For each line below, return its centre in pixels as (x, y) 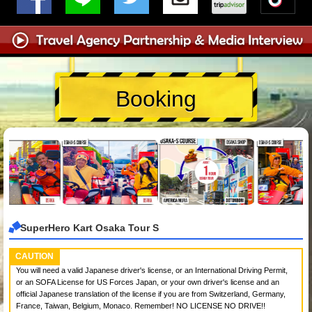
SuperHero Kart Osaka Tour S (89, 228)
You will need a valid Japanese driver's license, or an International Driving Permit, (152, 270)
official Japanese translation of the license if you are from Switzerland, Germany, (151, 294)
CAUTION (34, 256)
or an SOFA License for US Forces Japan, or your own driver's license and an (148, 282)
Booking (156, 99)
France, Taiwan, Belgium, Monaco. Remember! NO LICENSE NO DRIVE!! (141, 305)
